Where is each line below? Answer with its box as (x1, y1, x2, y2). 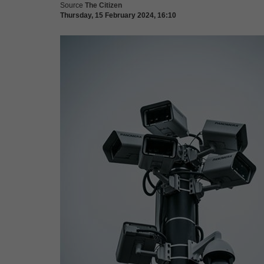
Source (60, 1, 83, 9)
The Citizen (85, 1, 122, 9)
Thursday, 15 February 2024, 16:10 (60, 11, 176, 19)
